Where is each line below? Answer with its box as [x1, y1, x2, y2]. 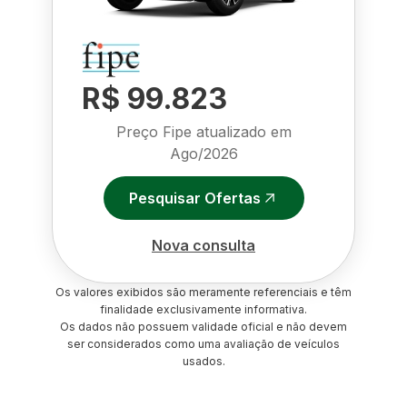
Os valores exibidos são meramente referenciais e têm [55, 285, 352, 299]
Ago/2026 [169, 144, 238, 163]
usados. [182, 354, 225, 368]
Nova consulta [152, 235, 255, 254]
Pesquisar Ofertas [128, 188, 261, 207]
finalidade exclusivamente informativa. [100, 303, 307, 316]
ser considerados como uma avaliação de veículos [67, 337, 340, 351]
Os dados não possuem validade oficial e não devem [60, 320, 347, 333]
